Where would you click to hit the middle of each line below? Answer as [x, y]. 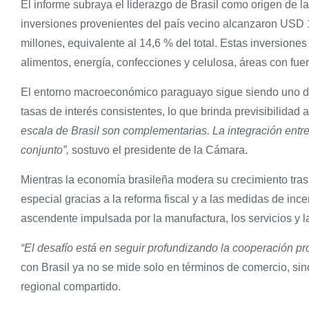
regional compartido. [71, 287]
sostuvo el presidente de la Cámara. [160, 150]
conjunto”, [45, 150]
